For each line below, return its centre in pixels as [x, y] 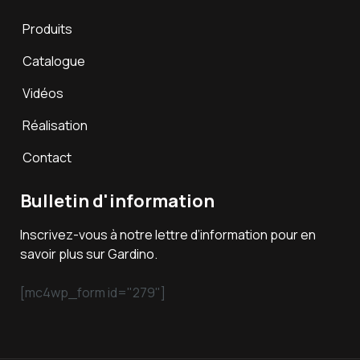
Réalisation [55, 125]
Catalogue [54, 61]
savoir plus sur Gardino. [89, 254]
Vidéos [43, 93]
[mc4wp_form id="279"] [93, 292]
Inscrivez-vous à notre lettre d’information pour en [168, 234]
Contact [47, 157]
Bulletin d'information [117, 200]
